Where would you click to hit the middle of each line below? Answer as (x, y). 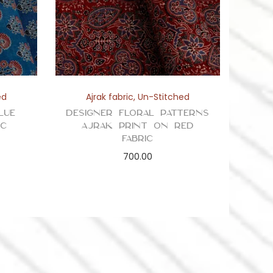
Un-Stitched (163, 97)
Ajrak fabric (109, 97)
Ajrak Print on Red (138, 126)
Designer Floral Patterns (138, 113)
